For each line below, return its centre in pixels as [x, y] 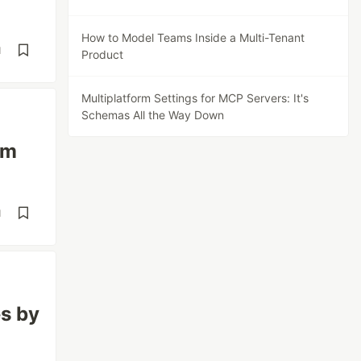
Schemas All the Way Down [153, 115]
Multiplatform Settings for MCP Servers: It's [195, 98]
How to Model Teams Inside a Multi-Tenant [193, 37]
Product [103, 54]
